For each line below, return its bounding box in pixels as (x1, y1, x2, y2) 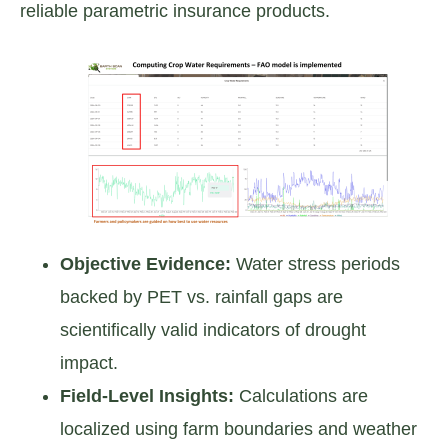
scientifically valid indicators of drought (60, 319, 366, 340)
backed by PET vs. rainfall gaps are (60, 286, 343, 307)
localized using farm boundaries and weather (60, 418, 417, 439)
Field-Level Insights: (60, 385, 234, 406)
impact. (60, 352, 118, 373)
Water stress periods (231, 253, 400, 274)
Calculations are (234, 385, 368, 406)
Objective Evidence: (60, 253, 231, 274)
